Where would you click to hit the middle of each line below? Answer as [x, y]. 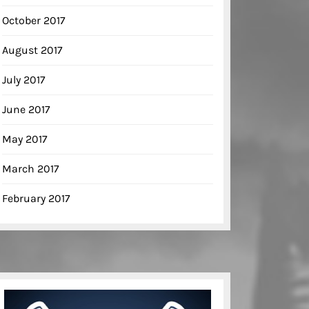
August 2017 [32, 50]
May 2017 [25, 139]
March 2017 [31, 169]
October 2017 [34, 21]
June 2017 [26, 110]
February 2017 [36, 199]
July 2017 [24, 80]
